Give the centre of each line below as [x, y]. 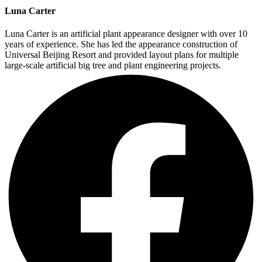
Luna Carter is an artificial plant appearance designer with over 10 [126, 33]
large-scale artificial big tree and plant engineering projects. [113, 65]
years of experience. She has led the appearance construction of [121, 44]
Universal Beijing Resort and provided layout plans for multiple [122, 54]
